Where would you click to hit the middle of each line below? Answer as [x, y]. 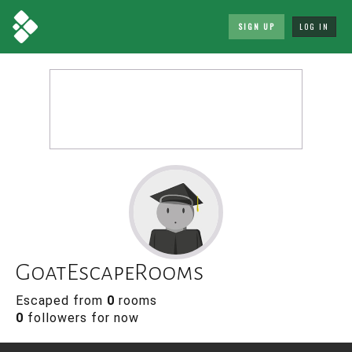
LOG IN [314, 26]
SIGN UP [257, 26]
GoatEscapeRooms [110, 272]
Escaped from [61, 301]
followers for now [81, 318]
